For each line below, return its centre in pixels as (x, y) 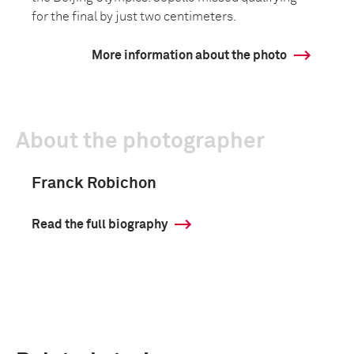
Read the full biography (100, 224)
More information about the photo (189, 55)
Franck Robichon (94, 183)
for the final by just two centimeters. (134, 17)
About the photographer (140, 141)
